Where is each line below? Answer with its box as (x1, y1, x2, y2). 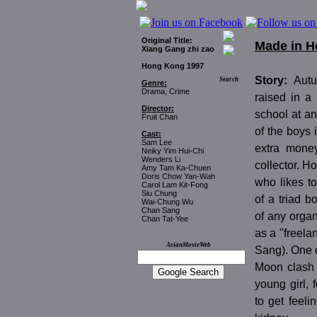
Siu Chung (142, 189, 177, 197)
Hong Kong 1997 (142, 62, 204, 70)
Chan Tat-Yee (142, 214, 188, 223)
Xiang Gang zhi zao (142, 45, 214, 53)
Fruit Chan (142, 113, 178, 121)
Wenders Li (142, 155, 180, 163)
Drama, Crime (142, 87, 190, 96)
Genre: (142, 79, 167, 87)
